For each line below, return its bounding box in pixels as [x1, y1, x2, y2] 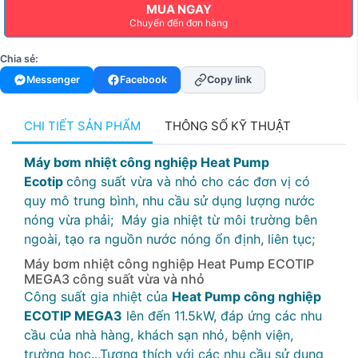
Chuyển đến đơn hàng [129, 17, 228, 29]
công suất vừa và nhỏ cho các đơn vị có [66, 173, 310, 189]
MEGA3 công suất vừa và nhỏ [24, 271, 205, 287]
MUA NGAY [145, 2, 212, 17]
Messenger [26, 74, 80, 86]
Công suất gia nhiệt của [24, 288, 172, 304]
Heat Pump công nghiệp [172, 288, 321, 304]
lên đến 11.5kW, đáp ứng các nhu [122, 308, 322, 324]
